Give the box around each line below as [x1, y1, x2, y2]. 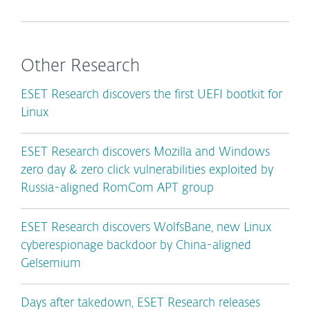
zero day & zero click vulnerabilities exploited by [21, 165, 273, 176]
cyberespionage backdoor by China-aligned [21, 240, 251, 252]
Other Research [21, 58, 140, 75]
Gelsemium [21, 258, 81, 270]
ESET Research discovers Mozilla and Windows [21, 147, 270, 158]
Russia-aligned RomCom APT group [21, 183, 214, 194]
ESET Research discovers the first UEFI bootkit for [21, 89, 282, 101]
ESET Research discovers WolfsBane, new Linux [21, 222, 271, 234]
